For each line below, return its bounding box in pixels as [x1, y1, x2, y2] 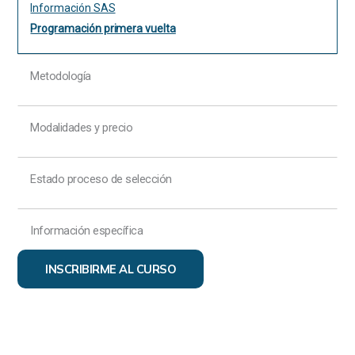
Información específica [30, 223, 143, 238]
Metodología [30, 69, 91, 83]
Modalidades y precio [30, 120, 133, 135]
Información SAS [30, 2, 116, 15]
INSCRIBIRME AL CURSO [45, 261, 177, 277]
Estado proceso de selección [30, 172, 172, 186]
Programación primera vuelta [30, 22, 176, 36]
